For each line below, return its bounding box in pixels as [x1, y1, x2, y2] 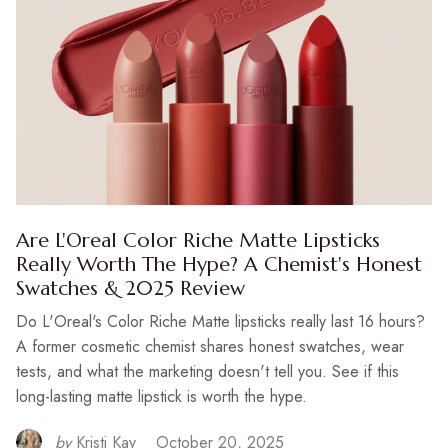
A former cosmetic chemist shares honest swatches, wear [16, 335, 404, 358]
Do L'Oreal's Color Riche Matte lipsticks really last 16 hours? [16, 310, 425, 333]
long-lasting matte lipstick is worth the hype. [16, 385, 307, 408]
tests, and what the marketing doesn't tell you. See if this [16, 360, 399, 383]
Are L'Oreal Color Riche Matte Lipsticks [16, 228, 380, 253]
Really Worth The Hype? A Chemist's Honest [16, 252, 422, 277]
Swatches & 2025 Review [16, 276, 245, 301]
